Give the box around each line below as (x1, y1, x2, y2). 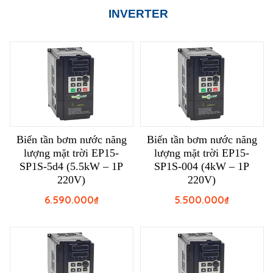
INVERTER (108, 7, 168, 21)
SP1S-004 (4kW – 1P (154, 160, 249, 173)
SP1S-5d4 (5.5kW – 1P (19, 160, 123, 173)
